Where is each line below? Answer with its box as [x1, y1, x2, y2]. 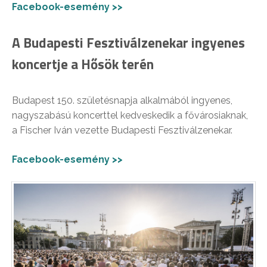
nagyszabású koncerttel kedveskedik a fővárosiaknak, [12, 109, 248, 121]
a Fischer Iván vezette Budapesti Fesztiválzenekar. [12, 124, 232, 136]
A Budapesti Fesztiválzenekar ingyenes [12, 32, 245, 53]
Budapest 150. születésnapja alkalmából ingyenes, [12, 94, 232, 106]
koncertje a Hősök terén [12, 53, 154, 74]
